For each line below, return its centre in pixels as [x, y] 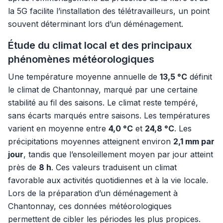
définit [200, 77]
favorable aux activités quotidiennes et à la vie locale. [108, 180]
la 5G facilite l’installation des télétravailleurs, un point [109, 11]
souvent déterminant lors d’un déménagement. [96, 24]
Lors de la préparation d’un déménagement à [93, 193]
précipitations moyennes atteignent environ [91, 141]
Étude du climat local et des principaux [100, 45]
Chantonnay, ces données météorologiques [90, 206]
